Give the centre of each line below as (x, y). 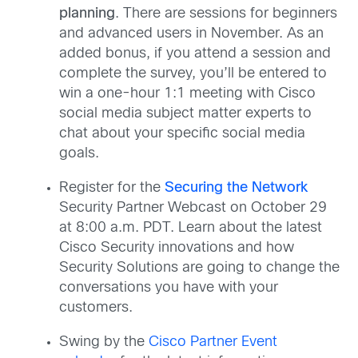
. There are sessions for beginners (226, 14)
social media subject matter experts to (185, 114)
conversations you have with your (169, 288)
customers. (96, 308)
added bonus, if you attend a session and (195, 54)
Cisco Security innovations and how (177, 249)
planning (87, 14)
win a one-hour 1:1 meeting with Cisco (187, 94)
